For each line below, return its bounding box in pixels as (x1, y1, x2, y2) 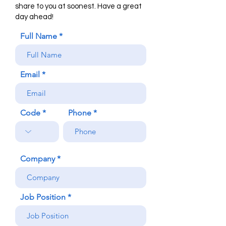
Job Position (20, 192, 66, 202)
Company (20, 153, 55, 163)
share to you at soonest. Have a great (15, 2, 142, 10)
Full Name (20, 31, 57, 41)
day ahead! (15, 13, 53, 21)
